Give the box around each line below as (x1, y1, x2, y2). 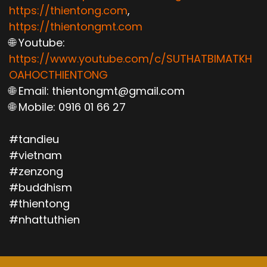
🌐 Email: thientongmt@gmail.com (9, 83, 185, 98)
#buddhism (9, 180, 72, 195)
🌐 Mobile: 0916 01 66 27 (9, 100, 126, 114)
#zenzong (9, 164, 63, 179)
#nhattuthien (9, 212, 80, 227)
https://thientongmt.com (9, 19, 142, 34)
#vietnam (9, 148, 62, 163)
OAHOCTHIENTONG (9, 67, 108, 82)
